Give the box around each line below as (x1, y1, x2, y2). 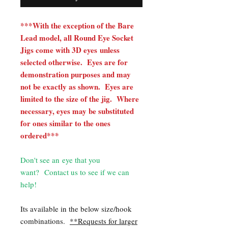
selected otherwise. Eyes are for (20, 56, 128, 68)
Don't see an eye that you (20, 155, 100, 165)
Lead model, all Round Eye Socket (20, 32, 136, 44)
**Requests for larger (70, 216, 137, 226)
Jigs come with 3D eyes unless (20, 44, 120, 56)
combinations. (20, 216, 70, 226)
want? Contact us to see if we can (20, 167, 129, 178)
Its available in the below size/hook (20, 204, 132, 214)
